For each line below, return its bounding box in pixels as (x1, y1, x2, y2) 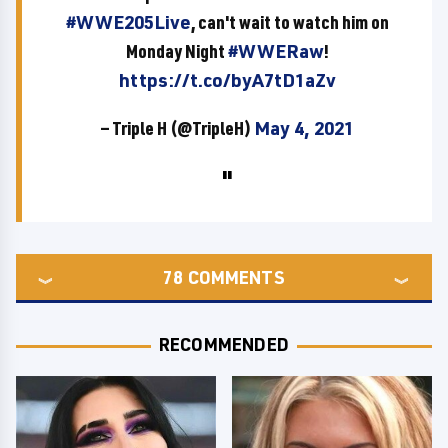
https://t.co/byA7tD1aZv (118, 68, 336, 92)
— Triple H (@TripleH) (100, 116, 254, 140)
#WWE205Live (65, 10, 191, 34)
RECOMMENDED (158, 333, 290, 355)
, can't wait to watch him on (190, 10, 389, 34)
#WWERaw (227, 39, 324, 63)
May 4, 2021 (253, 116, 354, 140)
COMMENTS (187, 266, 285, 288)
